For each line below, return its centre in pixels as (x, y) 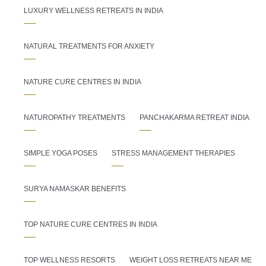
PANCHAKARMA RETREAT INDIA (194, 118)
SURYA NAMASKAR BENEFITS (75, 189)
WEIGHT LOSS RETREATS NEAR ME (191, 260)
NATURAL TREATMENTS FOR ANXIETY (89, 47)
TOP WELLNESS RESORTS (69, 260)
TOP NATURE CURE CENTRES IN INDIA (91, 225)
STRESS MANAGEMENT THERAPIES (173, 153)
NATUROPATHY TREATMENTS (75, 118)
